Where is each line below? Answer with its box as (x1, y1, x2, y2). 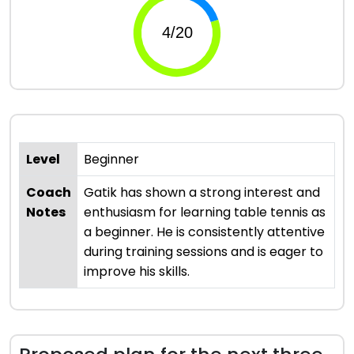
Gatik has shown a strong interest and (84, 183, 320, 201)
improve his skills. (84, 262, 190, 281)
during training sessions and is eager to (84, 242, 323, 261)
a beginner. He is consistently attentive (84, 222, 325, 241)
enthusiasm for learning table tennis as (84, 202, 326, 221)
